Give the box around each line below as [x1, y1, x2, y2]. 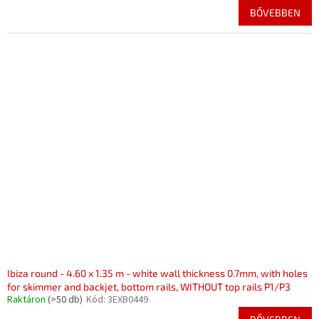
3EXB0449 [108, 293, 148, 307]
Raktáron [7, 293, 48, 307]
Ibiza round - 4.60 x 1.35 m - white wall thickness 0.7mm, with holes [7, 267, 308, 279]
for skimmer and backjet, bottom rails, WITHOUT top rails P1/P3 [7, 281, 291, 293]
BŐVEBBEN [250, 6, 300, 19]
